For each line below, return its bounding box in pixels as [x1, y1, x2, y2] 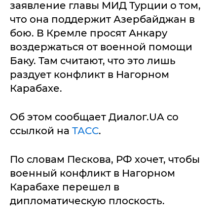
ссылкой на [10, 125, 72, 137]
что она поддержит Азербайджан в [10, 13, 195, 25]
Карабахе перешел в [10, 181, 119, 193]
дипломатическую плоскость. [10, 195, 165, 207]
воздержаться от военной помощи [10, 41, 192, 53]
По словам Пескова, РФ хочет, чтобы [10, 153, 200, 165]
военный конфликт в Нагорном [10, 167, 175, 179]
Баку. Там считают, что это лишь [10, 55, 176, 67]
